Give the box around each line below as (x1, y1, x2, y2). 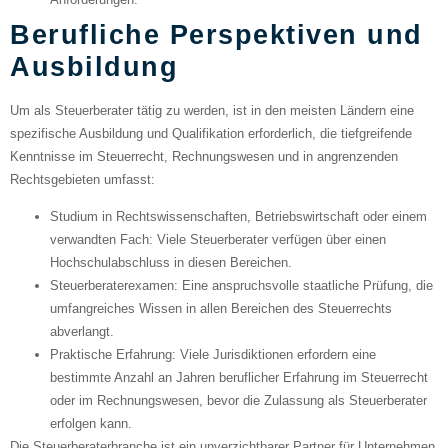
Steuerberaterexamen (50, 278, 174, 294)
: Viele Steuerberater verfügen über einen (149, 232, 386, 248)
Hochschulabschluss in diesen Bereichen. (50, 255, 292, 271)
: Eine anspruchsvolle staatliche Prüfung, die (174, 278, 433, 294)
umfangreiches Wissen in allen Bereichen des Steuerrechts (50, 301, 392, 317)
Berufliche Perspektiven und (10, 19, 423, 51)
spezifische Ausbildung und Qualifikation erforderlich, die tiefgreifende (10, 126, 412, 142)
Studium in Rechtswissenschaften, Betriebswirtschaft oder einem (50, 209, 427, 225)
